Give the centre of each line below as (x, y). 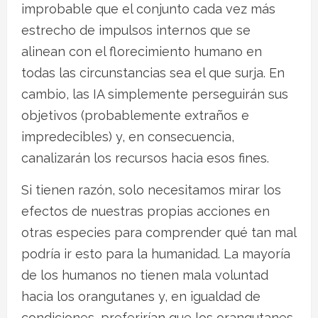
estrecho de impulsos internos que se (136, 30)
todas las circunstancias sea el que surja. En (153, 72)
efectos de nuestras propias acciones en (146, 211)
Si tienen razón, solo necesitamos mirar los (151, 190)
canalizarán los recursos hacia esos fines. (145, 158)
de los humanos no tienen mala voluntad (145, 275)
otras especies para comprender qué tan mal (159, 232)
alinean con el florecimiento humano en (142, 51)
